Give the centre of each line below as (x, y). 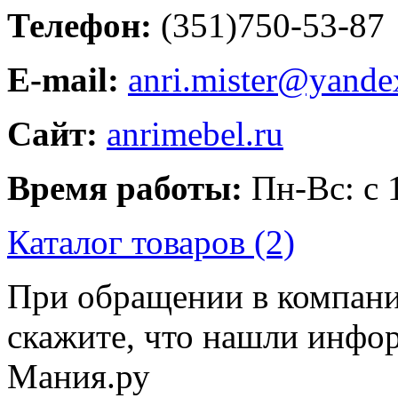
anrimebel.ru (195, 133)
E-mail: (63, 79)
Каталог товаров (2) (151, 242)
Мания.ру (79, 376)
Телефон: (80, 25)
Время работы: (125, 187)
